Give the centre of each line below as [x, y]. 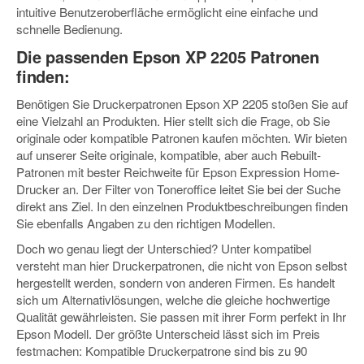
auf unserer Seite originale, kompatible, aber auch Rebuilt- [169, 155]
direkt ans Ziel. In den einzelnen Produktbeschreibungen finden [182, 206]
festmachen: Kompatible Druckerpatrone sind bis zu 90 [162, 350]
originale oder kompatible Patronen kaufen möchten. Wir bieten [182, 138]
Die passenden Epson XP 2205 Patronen [168, 56]
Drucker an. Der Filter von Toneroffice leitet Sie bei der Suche [178, 189]
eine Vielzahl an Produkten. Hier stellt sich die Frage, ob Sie [173, 121]
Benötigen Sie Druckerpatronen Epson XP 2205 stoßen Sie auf [182, 104]
